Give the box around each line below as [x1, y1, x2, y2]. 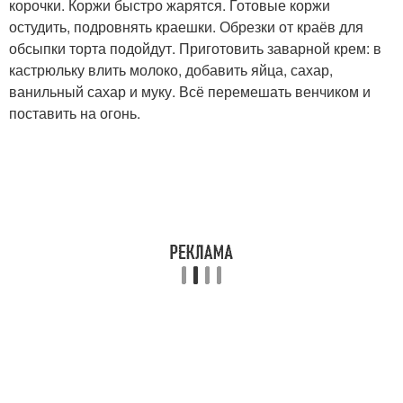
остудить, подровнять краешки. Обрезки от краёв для [9, 15, 363, 37]
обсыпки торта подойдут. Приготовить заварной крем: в [9, 37, 381, 58]
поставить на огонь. [9, 102, 140, 123]
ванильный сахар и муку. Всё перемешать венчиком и [9, 80, 371, 102]
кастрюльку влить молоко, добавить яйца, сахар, [9, 58, 333, 80]
